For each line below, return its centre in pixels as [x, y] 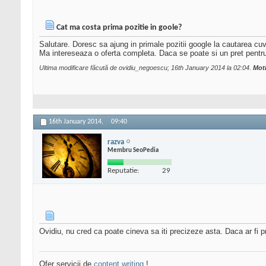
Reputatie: [123, 170]
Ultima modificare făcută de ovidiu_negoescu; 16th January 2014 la [136, 68]
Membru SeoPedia [133, 150]
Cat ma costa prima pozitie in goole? [119, 28]
